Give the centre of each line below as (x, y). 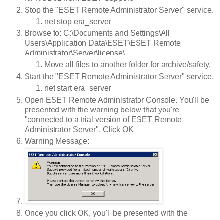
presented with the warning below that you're (102, 110)
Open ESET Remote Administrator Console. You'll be (117, 100)
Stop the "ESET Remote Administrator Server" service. (119, 10)
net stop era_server (78, 22)
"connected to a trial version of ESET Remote (103, 120)
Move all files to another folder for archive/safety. (127, 65)
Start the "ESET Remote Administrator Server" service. (119, 77)
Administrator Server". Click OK (79, 130)
